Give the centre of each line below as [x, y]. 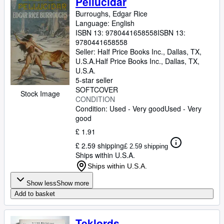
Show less [41, 183]
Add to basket [35, 194]
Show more [73, 183]
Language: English [105, 23]
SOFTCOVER [97, 89]
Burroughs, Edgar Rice [111, 13]
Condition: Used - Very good [120, 108]
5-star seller [94, 80]
